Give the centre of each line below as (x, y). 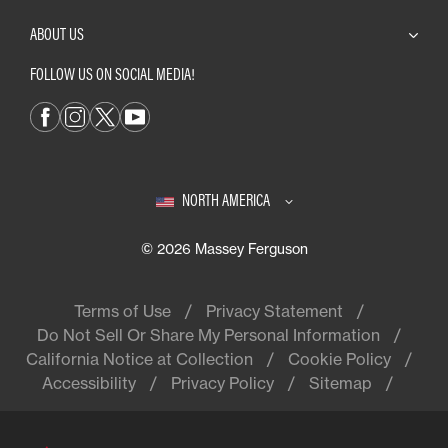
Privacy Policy (222, 382)
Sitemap (340, 382)
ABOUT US (57, 33)
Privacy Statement (274, 310)
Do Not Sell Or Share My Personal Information (208, 334)
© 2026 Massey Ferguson (224, 248)
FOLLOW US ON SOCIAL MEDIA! (112, 73)
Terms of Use (122, 310)
